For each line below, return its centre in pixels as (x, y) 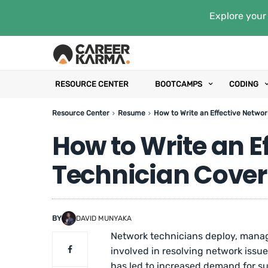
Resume (132, 113)
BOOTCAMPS (179, 84)
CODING (244, 84)
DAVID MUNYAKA (104, 218)
